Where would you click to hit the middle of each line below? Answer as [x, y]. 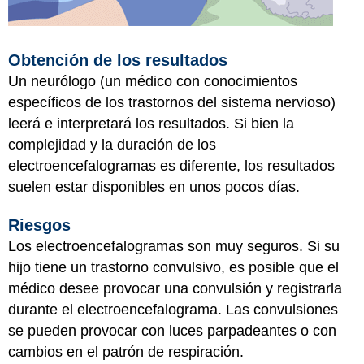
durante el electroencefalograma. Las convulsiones [173, 310]
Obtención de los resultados [118, 60]
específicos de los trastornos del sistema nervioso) [172, 102]
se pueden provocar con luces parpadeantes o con [172, 331]
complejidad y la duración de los [112, 144]
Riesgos [39, 225]
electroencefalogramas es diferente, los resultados [171, 165]
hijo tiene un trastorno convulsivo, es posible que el [173, 267]
